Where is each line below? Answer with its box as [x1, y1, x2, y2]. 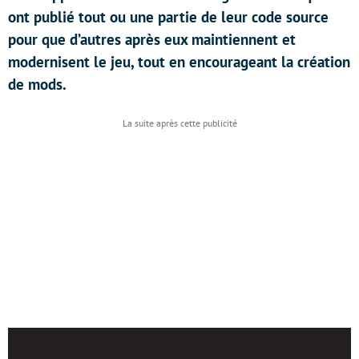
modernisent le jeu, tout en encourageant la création [8, 52, 350, 71]
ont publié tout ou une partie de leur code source [8, 7, 329, 26]
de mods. [8, 75, 67, 94]
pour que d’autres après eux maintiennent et [8, 30, 296, 49]
